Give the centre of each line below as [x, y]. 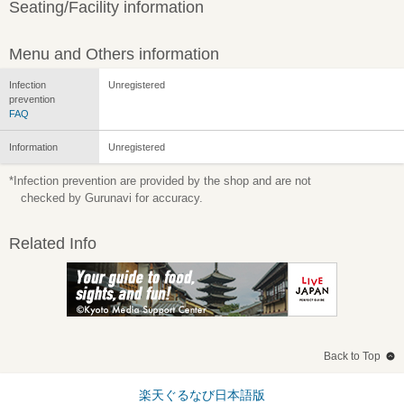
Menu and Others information [114, 54]
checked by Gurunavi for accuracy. [112, 197]
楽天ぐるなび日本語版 [202, 395]
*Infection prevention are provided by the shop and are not [160, 180]
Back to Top [352, 356]
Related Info [53, 243]
